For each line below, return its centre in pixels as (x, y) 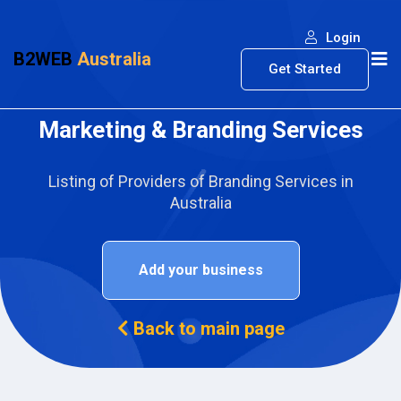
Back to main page (206, 328)
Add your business (200, 270)
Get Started (305, 69)
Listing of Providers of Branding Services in (200, 181)
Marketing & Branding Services (200, 130)
